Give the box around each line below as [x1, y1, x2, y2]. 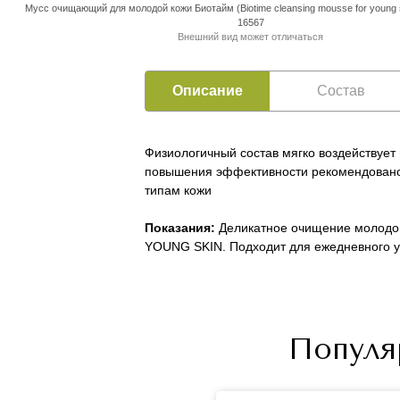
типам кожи [145, 183, 212, 198]
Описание [172, 83, 243, 99]
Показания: [145, 221, 215, 236]
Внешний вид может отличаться [178, 31, 324, 43]
